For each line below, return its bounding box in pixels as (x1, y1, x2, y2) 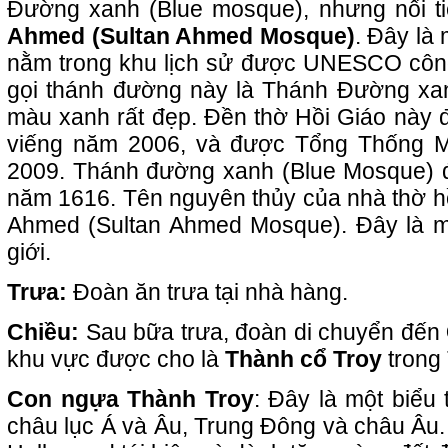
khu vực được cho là (7, 346, 225, 373)
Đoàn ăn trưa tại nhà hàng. (73, 279, 348, 306)
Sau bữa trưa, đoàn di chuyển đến (85, 319, 446, 346)
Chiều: (7, 319, 86, 346)
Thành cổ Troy (225, 346, 382, 373)
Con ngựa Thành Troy (7, 386, 254, 413)
